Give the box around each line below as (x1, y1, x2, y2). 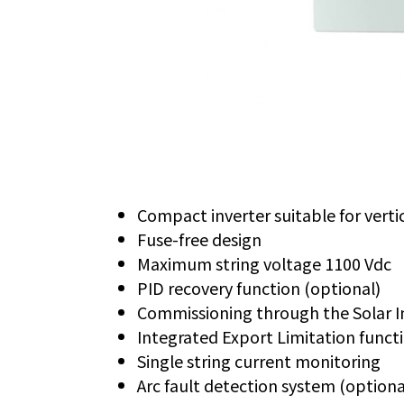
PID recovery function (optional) (137, 275, 381, 299)
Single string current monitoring (137, 348, 381, 372)
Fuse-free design (137, 226, 262, 251)
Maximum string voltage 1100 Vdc (137, 251, 391, 275)
